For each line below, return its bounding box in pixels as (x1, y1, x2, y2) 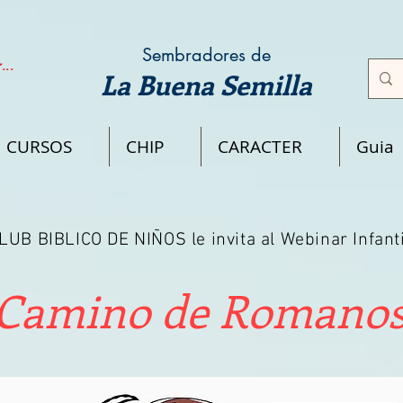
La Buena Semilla (100, 67, 312, 103)
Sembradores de (141, 43, 271, 67)
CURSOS (6, 135, 72, 159)
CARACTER (218, 135, 302, 159)
